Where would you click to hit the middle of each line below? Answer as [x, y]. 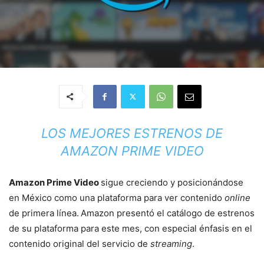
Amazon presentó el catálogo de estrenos [168, 213]
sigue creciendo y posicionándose [172, 182]
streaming [171, 243]
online [237, 197]
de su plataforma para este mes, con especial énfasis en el [131, 228]
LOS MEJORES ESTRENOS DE [132, 133]
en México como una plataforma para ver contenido [117, 197]
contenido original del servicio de [80, 243]
